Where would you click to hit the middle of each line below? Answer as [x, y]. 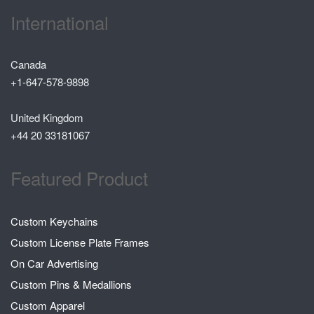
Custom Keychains [54, 221]
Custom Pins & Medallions [71, 285]
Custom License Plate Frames [80, 243]
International [60, 22]
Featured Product [79, 178]
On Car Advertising [54, 264]
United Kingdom [47, 118]
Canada [28, 64]
